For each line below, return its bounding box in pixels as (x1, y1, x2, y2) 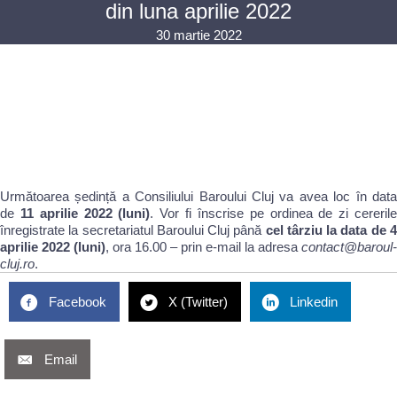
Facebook (49, 294, 106, 310)
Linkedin (290, 294, 338, 310)
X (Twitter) (168, 294, 228, 310)
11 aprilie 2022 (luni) (19, 206, 151, 222)
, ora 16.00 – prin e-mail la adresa (105, 239, 301, 255)
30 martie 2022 (155, 27, 242, 43)
